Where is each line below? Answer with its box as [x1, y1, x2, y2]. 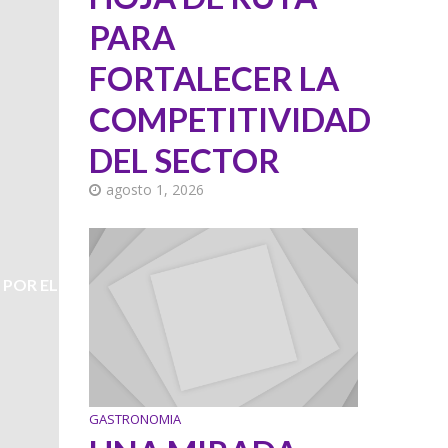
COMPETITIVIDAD [89, 99, 372, 140]
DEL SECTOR [89, 140, 281, 181]
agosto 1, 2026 [106, 180, 205, 200]
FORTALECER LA [89, 58, 340, 99]
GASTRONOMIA [89, 409, 182, 428]
